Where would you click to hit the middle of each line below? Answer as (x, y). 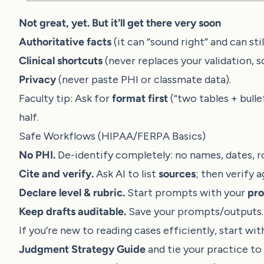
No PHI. (37, 155)
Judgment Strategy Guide (82, 249)
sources (177, 174)
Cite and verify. (56, 174)
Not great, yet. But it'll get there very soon (120, 23)
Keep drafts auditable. (72, 212)
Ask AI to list (126, 174)
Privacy (37, 80)
